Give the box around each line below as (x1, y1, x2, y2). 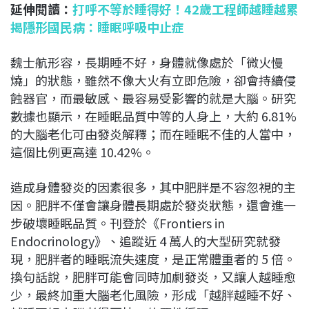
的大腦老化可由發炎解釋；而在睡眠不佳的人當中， (10, 124, 296, 143)
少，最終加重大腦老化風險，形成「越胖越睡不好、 (10, 285, 296, 303)
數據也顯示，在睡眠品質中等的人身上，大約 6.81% (10, 106, 297, 125)
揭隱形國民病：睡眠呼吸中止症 (10, 17, 184, 36)
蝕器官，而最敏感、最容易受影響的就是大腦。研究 (10, 88, 296, 107)
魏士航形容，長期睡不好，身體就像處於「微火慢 (10, 52, 283, 71)
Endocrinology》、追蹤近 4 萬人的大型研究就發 (10, 231, 281, 250)
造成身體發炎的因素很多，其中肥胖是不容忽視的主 (10, 177, 296, 196)
